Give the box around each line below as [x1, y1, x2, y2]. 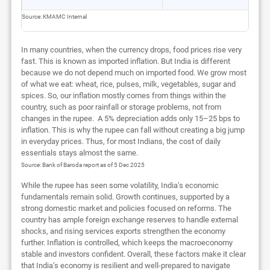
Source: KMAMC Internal [21, 12, 87, 20]
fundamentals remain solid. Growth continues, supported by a [20, 192, 230, 201]
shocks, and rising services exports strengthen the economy [20, 226, 225, 236]
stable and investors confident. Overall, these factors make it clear [20, 249, 246, 259]
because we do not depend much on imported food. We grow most [20, 67, 246, 77]
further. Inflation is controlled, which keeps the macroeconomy [20, 237, 233, 247]
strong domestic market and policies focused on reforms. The [20, 203, 231, 213]
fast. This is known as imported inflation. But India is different [20, 56, 230, 66]
